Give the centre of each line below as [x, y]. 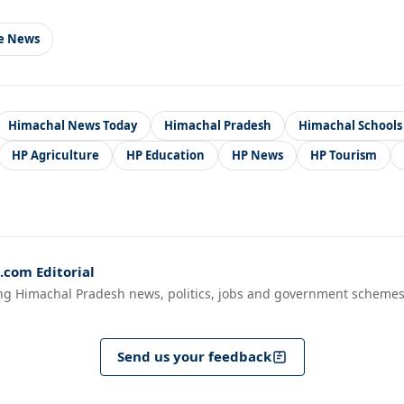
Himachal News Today [73, 125]
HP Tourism [344, 155]
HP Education [165, 155]
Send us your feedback [194, 357]
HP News [257, 155]
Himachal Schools [350, 125]
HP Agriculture [55, 155]
